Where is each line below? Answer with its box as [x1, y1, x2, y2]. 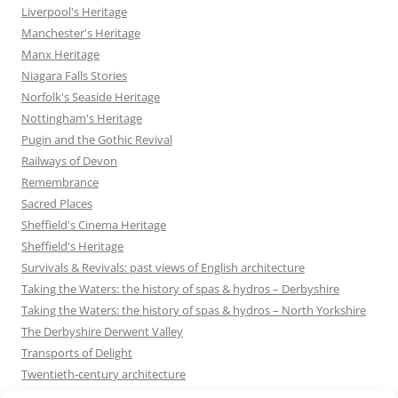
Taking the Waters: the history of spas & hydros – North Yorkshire [21, 301, 366, 318]
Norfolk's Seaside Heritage [21, 88, 160, 105]
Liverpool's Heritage [21, 3, 127, 20]
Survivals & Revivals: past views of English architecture [21, 259, 305, 275]
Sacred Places [21, 195, 92, 211]
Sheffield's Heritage [21, 237, 123, 254]
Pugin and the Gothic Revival [21, 131, 172, 147]
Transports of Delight [21, 344, 132, 361]
